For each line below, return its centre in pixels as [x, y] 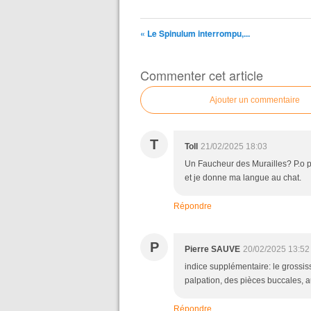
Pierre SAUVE [212, 249]
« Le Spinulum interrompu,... [195, 33]
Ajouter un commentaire [255, 100]
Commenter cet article [202, 75]
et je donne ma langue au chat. [243, 178]
